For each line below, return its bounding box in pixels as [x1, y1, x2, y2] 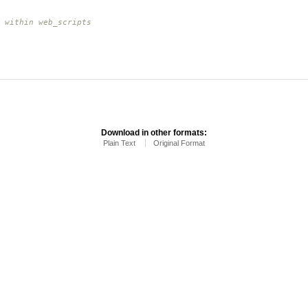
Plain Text [103, 138, 135, 147]
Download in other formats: [101, 127, 207, 137]
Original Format [153, 138, 205, 147]
